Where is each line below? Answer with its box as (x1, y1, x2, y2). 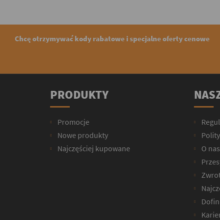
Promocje (56, 116, 89, 127)
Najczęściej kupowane (56, 143, 130, 153)
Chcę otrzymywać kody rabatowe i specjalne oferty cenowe (15, 33, 210, 43)
